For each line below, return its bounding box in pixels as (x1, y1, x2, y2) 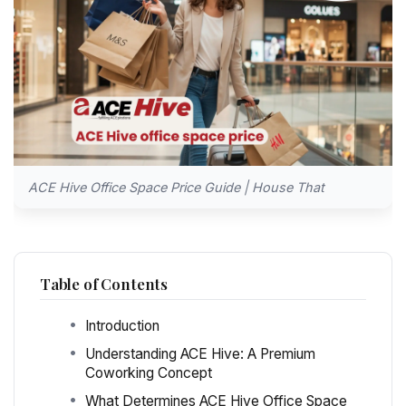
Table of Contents (40, 274, 169, 295)
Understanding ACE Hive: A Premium (85, 345, 315, 363)
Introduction (85, 317, 159, 335)
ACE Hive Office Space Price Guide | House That (28, 179, 324, 196)
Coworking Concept (85, 364, 212, 382)
